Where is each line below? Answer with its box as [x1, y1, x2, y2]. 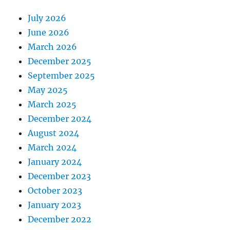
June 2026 [28, 27, 70, 38]
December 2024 [28, 113, 92, 124]
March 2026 [28, 42, 78, 52]
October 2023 [28, 185, 83, 196]
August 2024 [28, 128, 80, 139]
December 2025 [28, 56, 92, 67]
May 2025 [28, 85, 68, 95]
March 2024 [28, 142, 77, 153]
